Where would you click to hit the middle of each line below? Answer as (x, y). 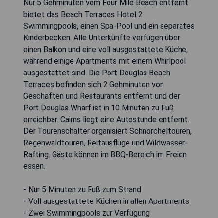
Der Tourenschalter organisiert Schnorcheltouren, (108, 131)
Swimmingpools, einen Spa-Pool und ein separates (109, 26)
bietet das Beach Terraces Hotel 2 (83, 15)
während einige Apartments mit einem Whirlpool (105, 61)
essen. (34, 166)
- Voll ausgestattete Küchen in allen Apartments (106, 201)
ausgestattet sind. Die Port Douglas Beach (97, 73)
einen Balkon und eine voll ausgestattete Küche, (106, 50)
